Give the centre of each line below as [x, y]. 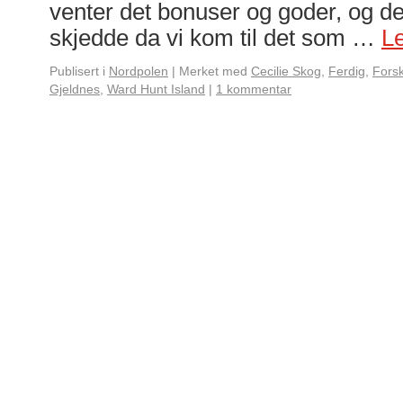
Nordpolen [139, 71]
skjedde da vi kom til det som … [215, 38]
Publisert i [77, 71]
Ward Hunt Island [156, 89]
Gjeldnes [75, 89]
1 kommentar [254, 89]
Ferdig [347, 71]
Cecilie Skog [286, 71]
